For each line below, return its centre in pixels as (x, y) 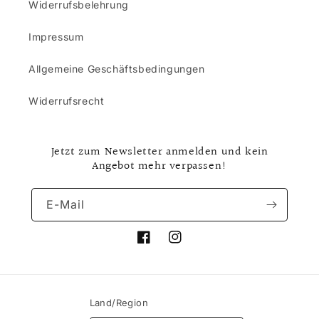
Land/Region (119, 303)
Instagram (194, 245)
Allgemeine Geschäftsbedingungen (117, 69)
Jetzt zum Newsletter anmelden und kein (159, 152)
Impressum (56, 37)
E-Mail (66, 204)
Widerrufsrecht (67, 101)
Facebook (162, 245)
